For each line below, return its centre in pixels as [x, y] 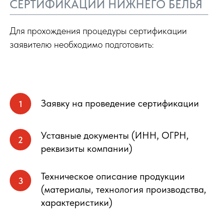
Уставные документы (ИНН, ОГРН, [115, 135]
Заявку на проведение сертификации [120, 103]
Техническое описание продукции [113, 176]
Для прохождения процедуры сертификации [98, 31]
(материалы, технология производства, [124, 189]
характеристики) [77, 202]
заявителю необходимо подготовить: [82, 44]
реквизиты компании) [87, 148]
